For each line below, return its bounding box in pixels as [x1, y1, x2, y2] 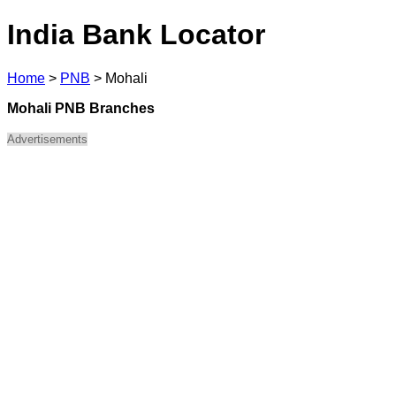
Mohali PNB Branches [7, 100, 155, 116]
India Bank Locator [7, 19, 265, 51]
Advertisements [7, 132, 88, 146]
